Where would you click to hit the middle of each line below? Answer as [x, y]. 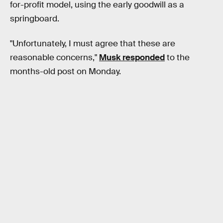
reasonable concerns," [55, 57]
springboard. [35, 19]
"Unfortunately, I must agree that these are [93, 43]
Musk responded [132, 57]
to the [177, 57]
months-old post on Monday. [65, 71]
